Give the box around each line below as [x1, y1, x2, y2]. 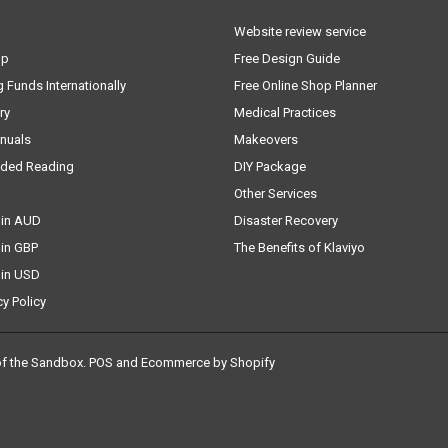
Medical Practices [234, 104, 336, 120]
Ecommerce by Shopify [141, 354, 275, 370]
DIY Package [234, 158, 306, 174]
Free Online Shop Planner [234, 77, 377, 93]
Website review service [234, 23, 366, 39]
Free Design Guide [234, 50, 340, 66]
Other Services [234, 185, 317, 201]
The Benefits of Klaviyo [234, 239, 365, 255]
